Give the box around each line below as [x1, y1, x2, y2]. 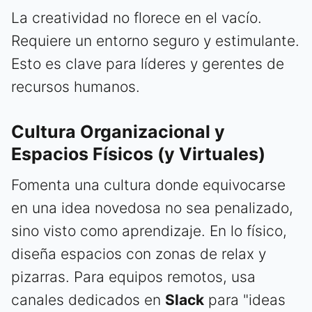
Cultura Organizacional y [11, 120, 225, 142]
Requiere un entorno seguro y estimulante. [11, 31, 299, 49]
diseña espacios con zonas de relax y [11, 244, 266, 263]
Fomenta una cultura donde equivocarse [11, 175, 286, 194]
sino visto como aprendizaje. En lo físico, [11, 221, 287, 240]
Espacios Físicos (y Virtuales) [11, 143, 265, 164]
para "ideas [204, 290, 286, 309]
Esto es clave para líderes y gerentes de [11, 54, 284, 72]
